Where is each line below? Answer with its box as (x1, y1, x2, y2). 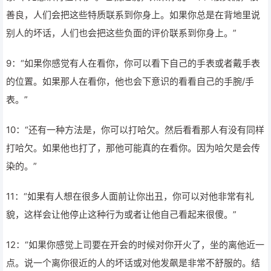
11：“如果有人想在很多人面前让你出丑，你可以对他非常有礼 (6, 191, 254, 202)
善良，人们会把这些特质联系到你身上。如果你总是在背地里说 (6, 9, 260, 21)
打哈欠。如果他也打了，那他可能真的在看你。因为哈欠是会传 (6, 142, 260, 154)
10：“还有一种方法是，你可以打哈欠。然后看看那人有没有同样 (6, 124, 264, 135)
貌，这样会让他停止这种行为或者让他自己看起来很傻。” (6, 209, 237, 220)
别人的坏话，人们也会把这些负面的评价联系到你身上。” (6, 27, 237, 39)
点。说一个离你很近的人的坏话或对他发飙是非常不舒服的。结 (6, 257, 260, 269)
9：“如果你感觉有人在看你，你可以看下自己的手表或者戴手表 (6, 57, 260, 69)
